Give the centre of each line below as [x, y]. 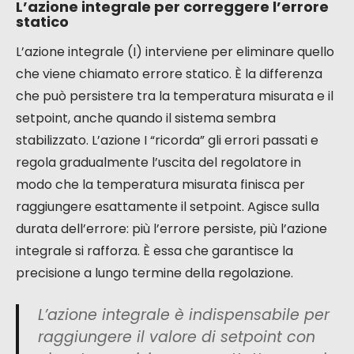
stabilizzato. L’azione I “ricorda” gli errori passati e [167, 141]
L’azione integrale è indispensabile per [184, 315]
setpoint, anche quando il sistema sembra [146, 119]
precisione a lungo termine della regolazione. [154, 273]
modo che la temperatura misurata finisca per [160, 185]
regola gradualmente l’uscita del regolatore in [158, 163]
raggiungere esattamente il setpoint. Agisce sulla [168, 207]
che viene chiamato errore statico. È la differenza [169, 74]
